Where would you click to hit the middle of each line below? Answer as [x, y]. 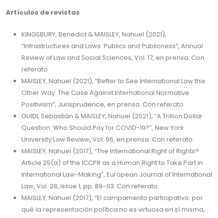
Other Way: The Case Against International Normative [105, 93]
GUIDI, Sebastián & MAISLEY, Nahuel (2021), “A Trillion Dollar [112, 116]
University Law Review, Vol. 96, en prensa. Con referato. [108, 139]
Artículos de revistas [43, 12]
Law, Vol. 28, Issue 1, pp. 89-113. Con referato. [90, 186]
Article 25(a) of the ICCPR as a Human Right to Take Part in [112, 163]
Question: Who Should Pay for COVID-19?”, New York [103, 128]
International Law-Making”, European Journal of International [117, 174]
